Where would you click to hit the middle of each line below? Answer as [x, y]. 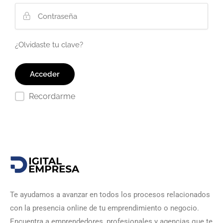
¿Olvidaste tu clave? [49, 45]
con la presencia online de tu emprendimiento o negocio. [105, 208]
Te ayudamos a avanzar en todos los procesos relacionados [110, 195]
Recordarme [52, 96]
